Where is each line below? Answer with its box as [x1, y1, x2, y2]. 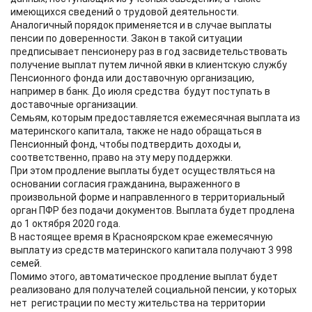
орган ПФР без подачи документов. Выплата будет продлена [10, 205, 295, 216]
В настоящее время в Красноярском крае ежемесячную [10, 231, 273, 242]
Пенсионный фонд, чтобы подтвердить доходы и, [10, 139, 241, 150]
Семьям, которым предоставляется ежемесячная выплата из [10, 112, 300, 123]
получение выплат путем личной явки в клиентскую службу [10, 59, 287, 70]
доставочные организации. [10, 99, 138, 110]
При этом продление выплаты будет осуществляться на [10, 165, 275, 176]
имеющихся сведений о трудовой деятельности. [10, 6, 239, 17]
